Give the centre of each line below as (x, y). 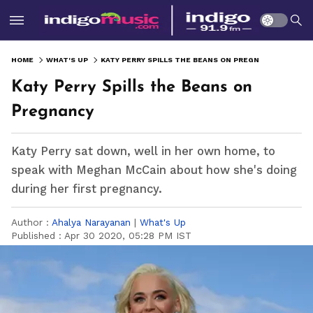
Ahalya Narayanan (91, 222)
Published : (38, 235)
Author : (31, 222)
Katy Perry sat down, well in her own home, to (143, 151)
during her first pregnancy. (87, 189)
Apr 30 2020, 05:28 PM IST (128, 235)
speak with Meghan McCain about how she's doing (154, 170)
